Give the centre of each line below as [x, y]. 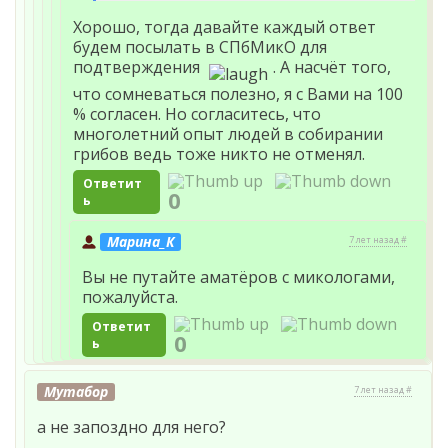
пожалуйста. [130, 297]
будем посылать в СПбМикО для [200, 47]
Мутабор [76, 392]
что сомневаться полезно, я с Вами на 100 [238, 93]
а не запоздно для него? [131, 427]
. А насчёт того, [330, 67]
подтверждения [140, 67]
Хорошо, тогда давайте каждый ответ [224, 27]
